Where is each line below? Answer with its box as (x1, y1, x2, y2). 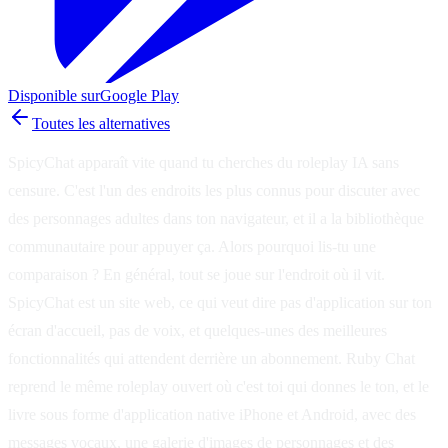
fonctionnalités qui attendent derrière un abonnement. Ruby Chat (8, 349, 415, 367)
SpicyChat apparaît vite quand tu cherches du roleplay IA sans (8, 153, 399, 171)
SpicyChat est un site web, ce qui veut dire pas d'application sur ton (8, 293, 432, 311)
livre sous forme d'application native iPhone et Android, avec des (8, 405, 416, 423)
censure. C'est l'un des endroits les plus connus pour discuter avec (8, 181, 420, 199)
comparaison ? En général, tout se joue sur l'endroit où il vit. (8, 265, 385, 283)
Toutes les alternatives (32, 114, 170, 132)
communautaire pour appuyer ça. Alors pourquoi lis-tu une (8, 237, 376, 255)
